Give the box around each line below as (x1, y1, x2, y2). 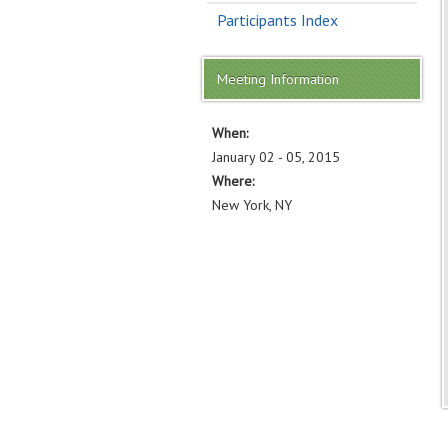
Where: (212, 171, 254, 190)
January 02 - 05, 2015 (212, 147, 340, 166)
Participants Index (217, 9, 338, 30)
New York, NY (212, 195, 292, 214)
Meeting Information (217, 69, 339, 88)
